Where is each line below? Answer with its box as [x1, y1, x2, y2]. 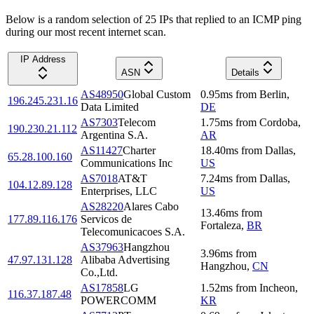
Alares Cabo [123, 200, 179, 212]
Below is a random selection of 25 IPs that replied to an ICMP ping [6, 13, 301, 25]
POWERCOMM [81, 294, 156, 306]
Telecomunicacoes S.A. [81, 225, 185, 238]
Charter [123, 144, 156, 156]
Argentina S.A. [81, 128, 148, 141]
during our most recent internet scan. [6, 25, 166, 38]
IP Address [20, 53, 66, 64]
